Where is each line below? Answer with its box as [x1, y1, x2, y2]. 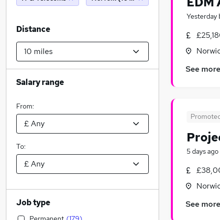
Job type [16, 197, 50, 208]
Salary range [16, 77, 64, 87]
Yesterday [187, 12, 217, 21]
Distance [16, 24, 50, 34]
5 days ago [187, 147, 219, 156]
